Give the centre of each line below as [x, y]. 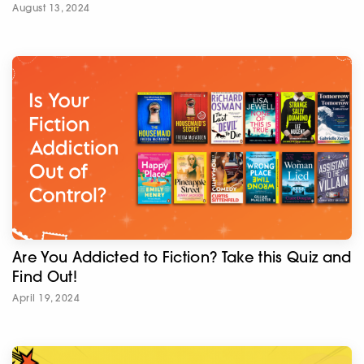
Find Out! [45, 277]
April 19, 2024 [46, 298]
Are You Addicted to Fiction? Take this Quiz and [182, 258]
